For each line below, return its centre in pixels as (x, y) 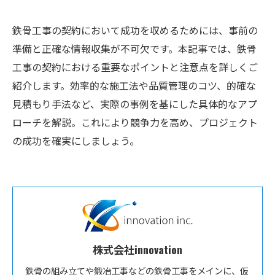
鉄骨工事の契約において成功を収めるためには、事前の (135, 30)
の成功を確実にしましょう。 (76, 141)
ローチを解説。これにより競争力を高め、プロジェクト (135, 122)
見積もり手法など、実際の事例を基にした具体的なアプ (135, 104)
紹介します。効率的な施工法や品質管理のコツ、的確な (134, 85)
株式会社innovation (137, 249)
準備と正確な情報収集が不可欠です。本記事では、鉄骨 (134, 48)
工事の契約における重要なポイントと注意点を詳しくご (135, 67)
